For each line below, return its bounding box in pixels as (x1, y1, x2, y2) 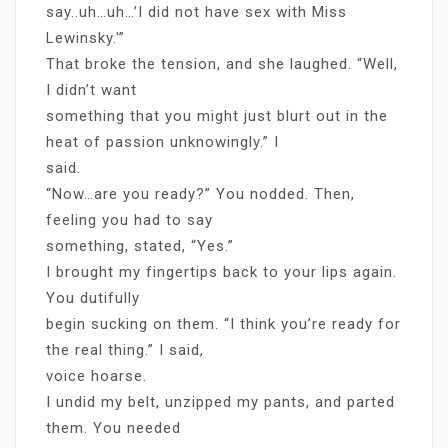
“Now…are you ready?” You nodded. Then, (46, 184, 355, 203)
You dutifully (46, 288, 140, 307)
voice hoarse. (46, 366, 147, 385)
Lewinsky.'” (46, 28, 125, 47)
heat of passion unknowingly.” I (46, 132, 279, 151)
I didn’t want (46, 80, 137, 99)
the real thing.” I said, (46, 340, 204, 359)
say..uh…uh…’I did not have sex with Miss (46, 2, 347, 21)
